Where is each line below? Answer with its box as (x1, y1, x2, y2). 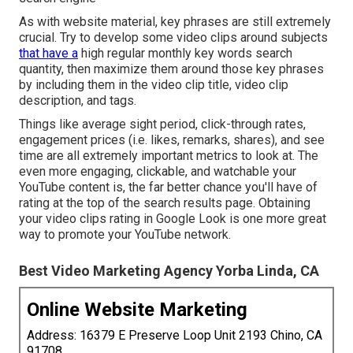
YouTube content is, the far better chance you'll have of (19, 179, 318, 195)
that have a (19, 45, 78, 61)
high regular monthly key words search (78, 45, 292, 61)
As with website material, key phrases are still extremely (19, 13, 331, 29)
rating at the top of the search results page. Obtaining (19, 195, 310, 210)
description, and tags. (19, 92, 136, 108)
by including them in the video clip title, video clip (19, 76, 288, 92)
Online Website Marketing (27, 298, 247, 321)
